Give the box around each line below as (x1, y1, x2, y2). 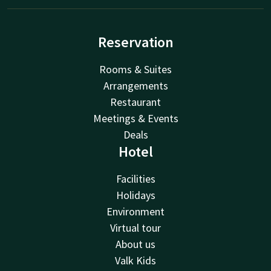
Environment (106, 204, 165, 218)
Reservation (97, 32, 174, 51)
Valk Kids (115, 253, 156, 267)
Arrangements (103, 78, 168, 93)
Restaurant (110, 94, 161, 109)
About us (116, 237, 155, 251)
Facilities (116, 171, 155, 186)
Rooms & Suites (99, 62, 172, 76)
